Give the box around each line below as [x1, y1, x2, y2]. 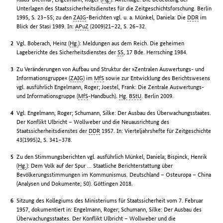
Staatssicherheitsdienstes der [16, 126, 89, 134]
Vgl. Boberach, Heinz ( [16, 39, 70, 47]
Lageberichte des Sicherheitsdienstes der [16, 48, 118, 56]
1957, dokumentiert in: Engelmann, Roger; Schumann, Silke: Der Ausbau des [16, 205, 202, 213]
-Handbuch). [88, 92, 119, 100]
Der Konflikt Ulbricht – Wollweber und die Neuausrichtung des [16, 117, 170, 125]
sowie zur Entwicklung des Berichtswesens [104, 74, 211, 82]
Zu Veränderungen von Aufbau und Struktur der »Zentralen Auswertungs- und [16, 65, 205, 73]
